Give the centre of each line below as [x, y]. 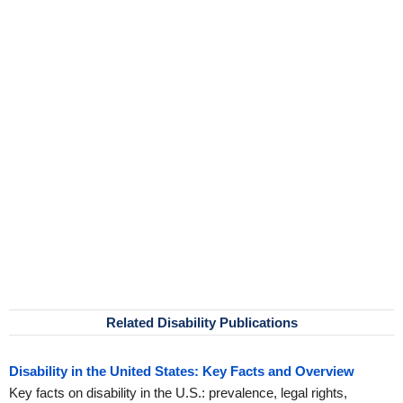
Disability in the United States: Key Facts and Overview [182, 371]
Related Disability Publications [201, 322]
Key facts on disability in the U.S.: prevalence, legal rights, [178, 393]
